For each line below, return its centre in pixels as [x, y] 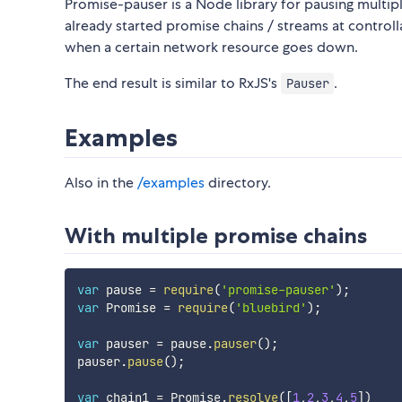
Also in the [101, 183]
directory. [238, 183]
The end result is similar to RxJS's [173, 83]
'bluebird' [271, 308]
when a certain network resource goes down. [211, 48]
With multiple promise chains [216, 236]
